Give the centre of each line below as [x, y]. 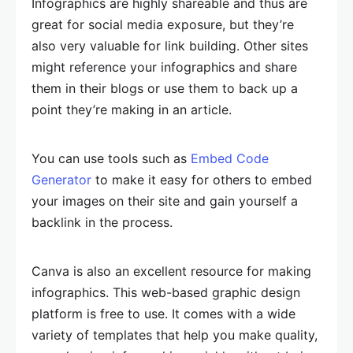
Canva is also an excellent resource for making [171, 271]
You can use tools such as [111, 158]
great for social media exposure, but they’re [163, 24]
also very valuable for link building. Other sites [170, 46]
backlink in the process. [102, 222]
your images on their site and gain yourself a [165, 201]
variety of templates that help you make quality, [175, 335]
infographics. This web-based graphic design [166, 292]
